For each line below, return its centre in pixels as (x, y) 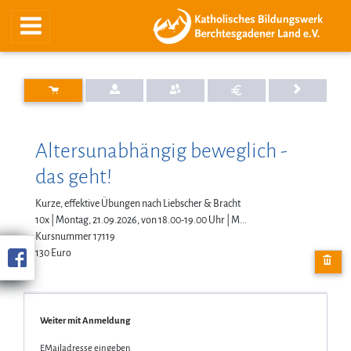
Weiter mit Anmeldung (85, 320)
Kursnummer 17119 (75, 237)
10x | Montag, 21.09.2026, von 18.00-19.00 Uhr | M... (141, 221)
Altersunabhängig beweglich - (161, 152)
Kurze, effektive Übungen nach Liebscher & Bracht (138, 204)
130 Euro (53, 253)
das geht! (74, 177)
